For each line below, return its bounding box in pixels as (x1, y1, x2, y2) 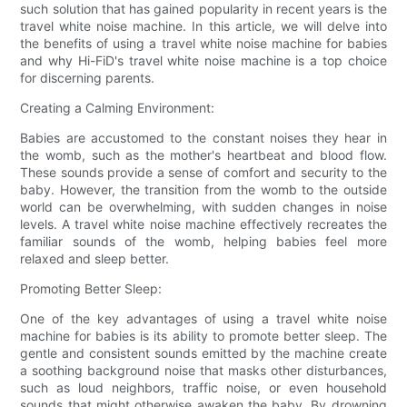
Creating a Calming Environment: (20, 99, 215, 115)
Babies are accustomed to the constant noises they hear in (20, 129, 387, 145)
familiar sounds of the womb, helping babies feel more (20, 233, 387, 249)
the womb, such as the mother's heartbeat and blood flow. (20, 146, 387, 163)
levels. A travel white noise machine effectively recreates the (20, 215, 387, 232)
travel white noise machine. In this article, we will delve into (20, 17, 387, 34)
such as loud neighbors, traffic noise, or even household (20, 379, 387, 395)
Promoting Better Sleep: (20, 280, 163, 296)
